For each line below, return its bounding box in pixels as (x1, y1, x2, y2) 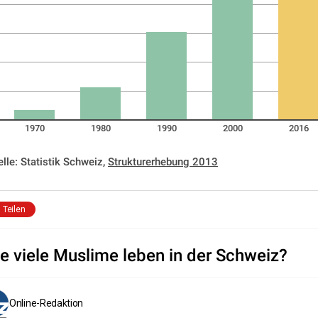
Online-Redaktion (9, 297, 84, 309)
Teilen (3, 204, 26, 214)
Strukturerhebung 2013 (108, 155, 218, 168)
